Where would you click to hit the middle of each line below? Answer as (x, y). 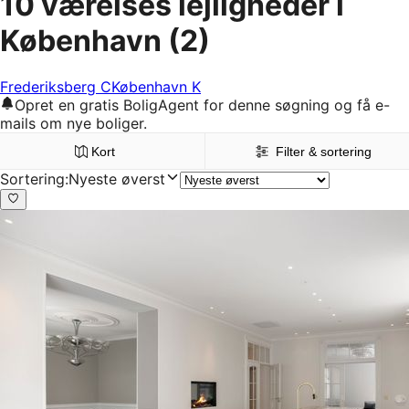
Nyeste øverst (117, 179)
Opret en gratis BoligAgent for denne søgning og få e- (202, 105)
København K (156, 87)
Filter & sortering (324, 152)
